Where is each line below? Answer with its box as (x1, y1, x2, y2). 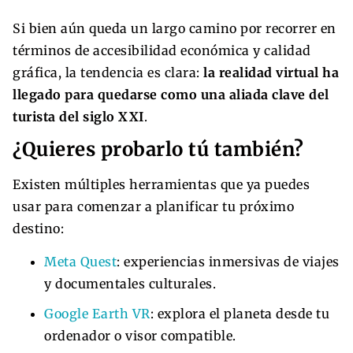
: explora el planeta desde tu (150, 305, 329, 321)
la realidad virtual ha (203, 64, 339, 80)
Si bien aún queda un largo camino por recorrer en (13, 20, 336, 36)
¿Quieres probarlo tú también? (13, 136, 304, 162)
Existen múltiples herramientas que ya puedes (13, 176, 310, 192)
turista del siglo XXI (13, 108, 144, 124)
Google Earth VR (44, 305, 150, 321)
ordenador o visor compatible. (44, 327, 236, 344)
